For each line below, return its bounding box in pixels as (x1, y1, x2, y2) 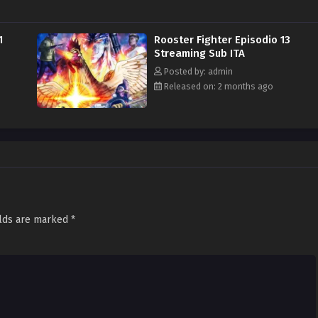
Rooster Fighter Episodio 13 (154, 33, 290, 47)
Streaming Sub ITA (154, 47, 245, 60)
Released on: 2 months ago (162, 81, 273, 92)
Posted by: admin (162, 66, 233, 77)
